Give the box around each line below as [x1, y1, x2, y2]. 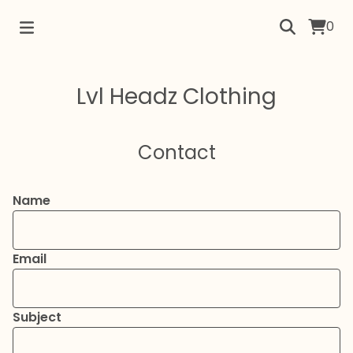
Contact [137, 139, 216, 165]
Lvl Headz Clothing [76, 81, 277, 112]
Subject [13, 308, 61, 326]
